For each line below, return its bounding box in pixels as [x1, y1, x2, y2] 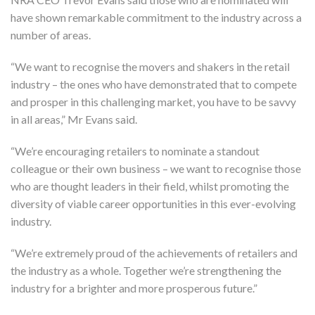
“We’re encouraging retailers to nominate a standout [11, 143, 259, 157]
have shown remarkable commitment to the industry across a [11, 10, 302, 24]
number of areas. [11, 27, 91, 41]
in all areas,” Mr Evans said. [11, 112, 137, 126]
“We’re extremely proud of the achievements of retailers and [11, 245, 297, 259]
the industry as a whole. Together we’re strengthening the [11, 263, 281, 277]
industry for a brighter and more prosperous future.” [11, 281, 257, 295]
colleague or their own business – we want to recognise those [11, 161, 301, 175]
